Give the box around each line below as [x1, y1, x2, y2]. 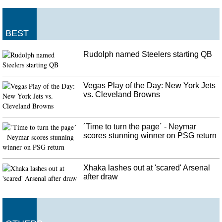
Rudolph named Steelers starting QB [83, 50, 213, 58]
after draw [83, 172, 118, 181]
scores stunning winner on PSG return [83, 131, 217, 140]
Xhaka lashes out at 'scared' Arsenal [83, 163, 211, 172]
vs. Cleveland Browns [83, 90, 161, 99]
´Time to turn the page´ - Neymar [83, 122, 197, 131]
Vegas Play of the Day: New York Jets [83, 81, 216, 90]
